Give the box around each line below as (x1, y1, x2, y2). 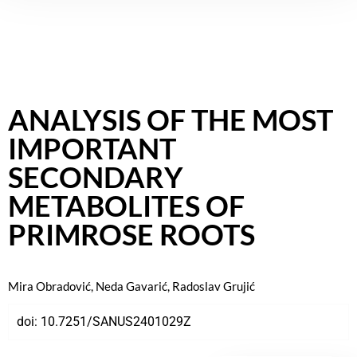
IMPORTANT (8, 130, 176, 166)
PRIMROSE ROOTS (8, 216, 255, 252)
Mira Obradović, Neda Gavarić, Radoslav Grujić (8, 278, 255, 293)
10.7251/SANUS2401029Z (41, 313, 191, 329)
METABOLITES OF (8, 187, 245, 223)
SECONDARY (8, 159, 183, 194)
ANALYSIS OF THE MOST (8, 101, 333, 137)
